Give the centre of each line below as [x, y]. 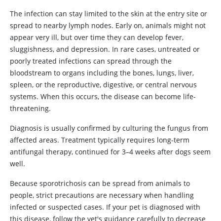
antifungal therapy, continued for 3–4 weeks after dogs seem [110, 152]
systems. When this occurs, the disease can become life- [103, 96]
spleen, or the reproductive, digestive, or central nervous [103, 85]
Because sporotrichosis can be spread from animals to [100, 183]
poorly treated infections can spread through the [91, 61]
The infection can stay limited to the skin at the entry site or [109, 14]
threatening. [30, 108]
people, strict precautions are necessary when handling [102, 195]
